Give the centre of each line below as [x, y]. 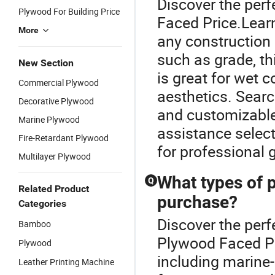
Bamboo [35, 224]
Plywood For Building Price [69, 11]
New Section [46, 63]
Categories [42, 203]
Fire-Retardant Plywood [64, 138]
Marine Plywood [49, 119]
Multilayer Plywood [55, 156]
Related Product [54, 189]
